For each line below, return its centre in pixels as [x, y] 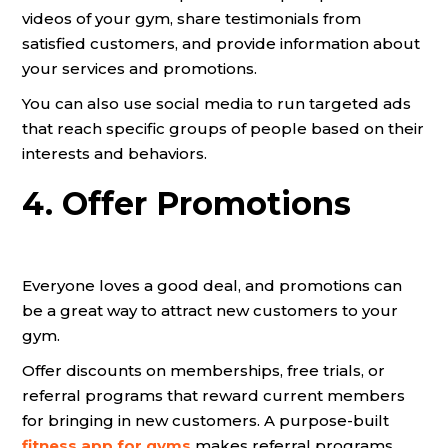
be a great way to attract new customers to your [210, 310]
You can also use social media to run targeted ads [216, 103]
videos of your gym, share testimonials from [191, 18]
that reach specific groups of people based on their [223, 128]
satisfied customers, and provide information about [221, 43]
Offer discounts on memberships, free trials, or [203, 370]
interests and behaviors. [114, 153]
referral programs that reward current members [213, 395]
